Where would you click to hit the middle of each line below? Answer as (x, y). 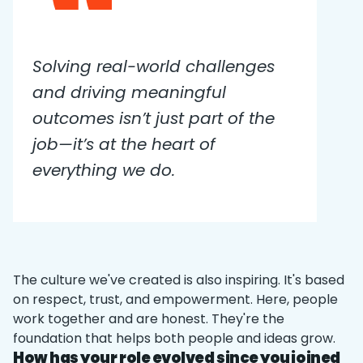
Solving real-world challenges (154, 66)
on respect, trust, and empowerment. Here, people (175, 299)
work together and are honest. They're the (149, 319)
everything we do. (104, 170)
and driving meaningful (129, 92)
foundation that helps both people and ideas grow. (174, 338)
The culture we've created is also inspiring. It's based (179, 280)
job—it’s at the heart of (124, 144)
